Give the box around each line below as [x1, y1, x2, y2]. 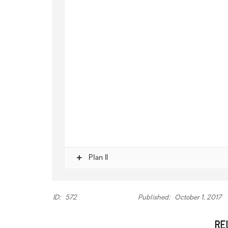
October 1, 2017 [173, 194, 221, 201]
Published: [137, 194, 170, 201]
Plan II [87, 154, 108, 162]
